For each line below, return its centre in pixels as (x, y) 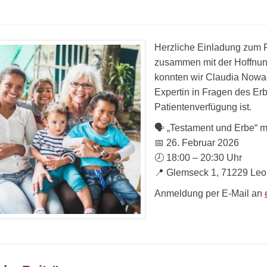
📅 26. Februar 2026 (197, 143)
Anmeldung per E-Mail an (209, 193)
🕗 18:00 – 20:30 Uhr (198, 158)
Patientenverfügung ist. (203, 107)
